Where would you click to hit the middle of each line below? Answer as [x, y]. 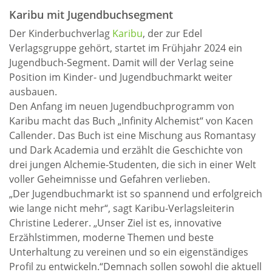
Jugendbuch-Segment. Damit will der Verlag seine [121, 63]
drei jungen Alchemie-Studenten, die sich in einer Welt [133, 165]
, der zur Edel [172, 34]
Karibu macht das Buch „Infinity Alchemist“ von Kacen [131, 121]
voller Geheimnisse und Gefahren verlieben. [110, 179]
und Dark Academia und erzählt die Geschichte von [126, 150]
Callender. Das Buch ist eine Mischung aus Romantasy [132, 136]
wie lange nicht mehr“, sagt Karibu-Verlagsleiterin [122, 209]
